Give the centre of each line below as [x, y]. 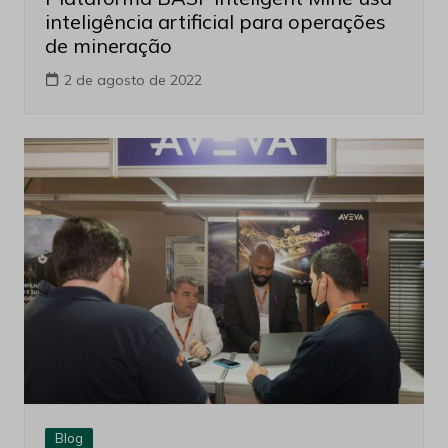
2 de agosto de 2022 [132, 79]
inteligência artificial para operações [215, 21]
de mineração [108, 45]
